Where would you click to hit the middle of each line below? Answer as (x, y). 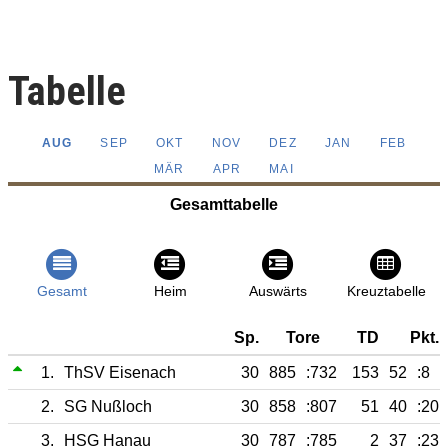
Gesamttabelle (224, 205)
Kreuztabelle (386, 292)
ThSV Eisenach (120, 372)
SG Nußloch (108, 406)
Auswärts (278, 292)
